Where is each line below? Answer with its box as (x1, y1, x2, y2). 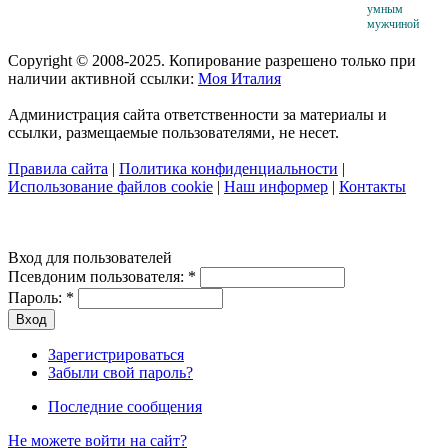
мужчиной (367, 16, 419, 31)
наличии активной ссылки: (8, 69, 198, 87)
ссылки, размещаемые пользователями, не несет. (8, 123, 339, 141)
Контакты (339, 177, 406, 195)
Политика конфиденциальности (119, 159, 338, 177)
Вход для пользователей (8, 248, 172, 266)
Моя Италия (198, 69, 281, 87)
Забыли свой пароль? (48, 363, 193, 381)
